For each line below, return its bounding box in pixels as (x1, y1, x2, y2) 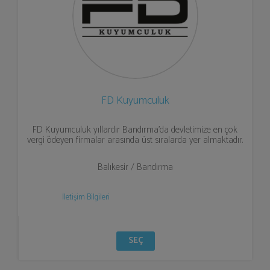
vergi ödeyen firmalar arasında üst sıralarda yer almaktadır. (27, 133, 243, 148)
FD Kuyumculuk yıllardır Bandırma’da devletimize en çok (33, 122, 237, 137)
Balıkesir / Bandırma (97, 160, 173, 175)
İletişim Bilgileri (61, 191, 110, 204)
